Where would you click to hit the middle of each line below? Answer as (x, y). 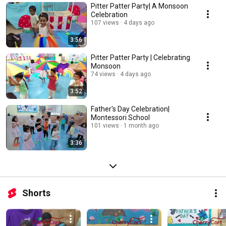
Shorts (36, 193)
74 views (103, 74)
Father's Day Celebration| (130, 109)
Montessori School (120, 118)
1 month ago (141, 126)
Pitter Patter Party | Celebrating (140, 58)
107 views (105, 23)
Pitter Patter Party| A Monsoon (139, 6)
